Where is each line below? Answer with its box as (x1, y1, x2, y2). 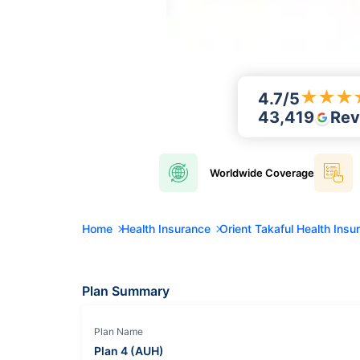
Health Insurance (121, 221, 211, 235)
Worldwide (209, 166, 263, 179)
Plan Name (94, 325, 143, 337)
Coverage (262, 166, 314, 179)
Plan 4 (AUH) (94, 343, 164, 358)
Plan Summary (82, 283, 170, 299)
